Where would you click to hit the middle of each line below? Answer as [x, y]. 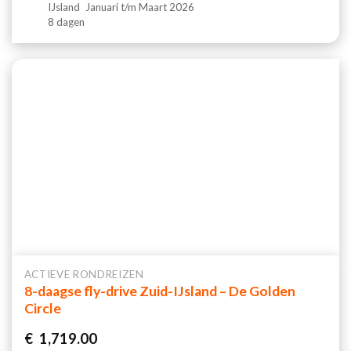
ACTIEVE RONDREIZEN [84, 274]
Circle [42, 309]
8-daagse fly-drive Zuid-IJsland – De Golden [159, 291]
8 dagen [67, 22]
